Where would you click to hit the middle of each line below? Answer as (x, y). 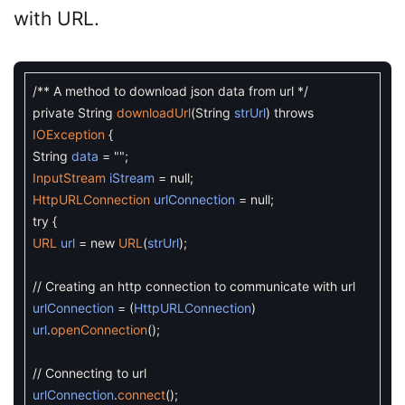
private (53, 113)
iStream (132, 178)
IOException (69, 134)
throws (294, 113)
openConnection (99, 330)
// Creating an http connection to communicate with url (194, 286)
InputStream (71, 178)
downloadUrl (154, 113)
